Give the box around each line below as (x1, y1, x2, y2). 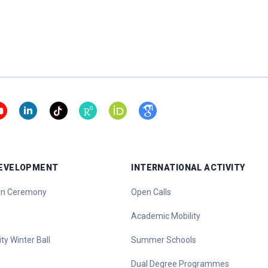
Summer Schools (131, 235, 197, 245)
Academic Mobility (131, 211, 201, 221)
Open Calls (131, 187, 172, 197)
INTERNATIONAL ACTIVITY (131, 163, 245, 172)
